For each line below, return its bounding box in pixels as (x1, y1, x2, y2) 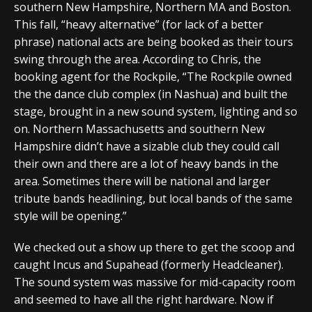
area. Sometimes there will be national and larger (14, 173, 270, 189)
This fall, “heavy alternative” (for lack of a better (14, 16, 263, 32)
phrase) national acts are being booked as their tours (14, 33, 293, 49)
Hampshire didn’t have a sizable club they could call (14, 138, 279, 154)
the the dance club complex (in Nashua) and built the (14, 86, 288, 102)
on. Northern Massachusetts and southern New (14, 120, 265, 136)
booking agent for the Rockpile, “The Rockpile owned (14, 68, 292, 84)
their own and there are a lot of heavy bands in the (14, 155, 279, 171)
